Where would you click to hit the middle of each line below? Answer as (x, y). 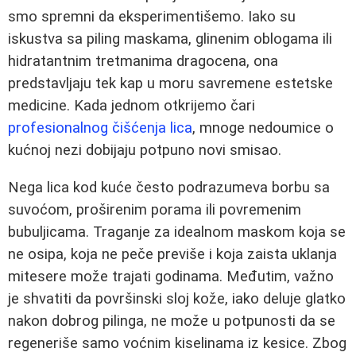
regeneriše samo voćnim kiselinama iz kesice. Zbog (177, 343)
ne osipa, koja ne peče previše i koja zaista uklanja (172, 254)
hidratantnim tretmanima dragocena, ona (143, 62)
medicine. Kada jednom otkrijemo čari (132, 106)
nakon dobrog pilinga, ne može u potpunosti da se (172, 321)
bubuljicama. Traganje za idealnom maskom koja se (177, 232)
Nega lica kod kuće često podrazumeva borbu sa (169, 187)
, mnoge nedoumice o (263, 128)
